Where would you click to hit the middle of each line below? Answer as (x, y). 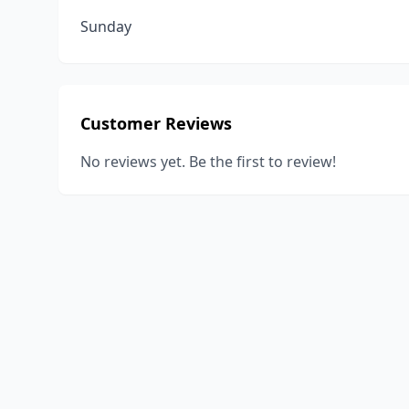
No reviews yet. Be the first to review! (208, 162)
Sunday (106, 26)
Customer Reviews (156, 123)
